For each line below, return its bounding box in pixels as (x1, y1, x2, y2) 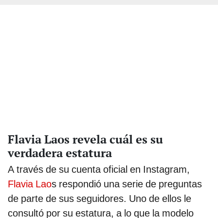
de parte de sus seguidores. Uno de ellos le (8, 193, 191, 205)
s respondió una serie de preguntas (52, 178, 202, 190)
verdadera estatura (8, 145, 112, 161)
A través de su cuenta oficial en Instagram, (8, 163, 190, 176)
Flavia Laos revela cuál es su (8, 131, 163, 147)
